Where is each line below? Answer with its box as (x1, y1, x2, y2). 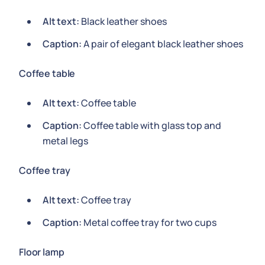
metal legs (43, 134, 88, 147)
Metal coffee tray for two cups (81, 216, 216, 229)
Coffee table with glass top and (81, 119, 221, 132)
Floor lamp (19, 245, 64, 258)
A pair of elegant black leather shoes (81, 37, 243, 50)
